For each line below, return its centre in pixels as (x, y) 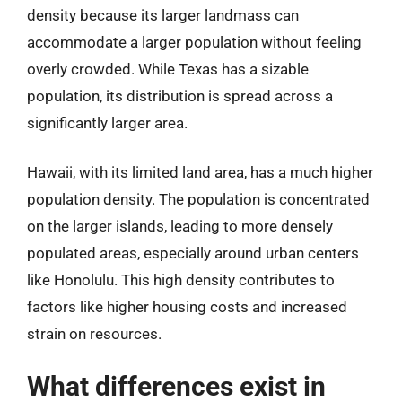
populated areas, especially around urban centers (193, 253)
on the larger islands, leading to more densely (180, 226)
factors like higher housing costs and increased (187, 307)
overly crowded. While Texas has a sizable (168, 69)
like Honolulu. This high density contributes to (181, 280)
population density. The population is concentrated (198, 199)
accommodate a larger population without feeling (194, 42)
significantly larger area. (107, 122)
